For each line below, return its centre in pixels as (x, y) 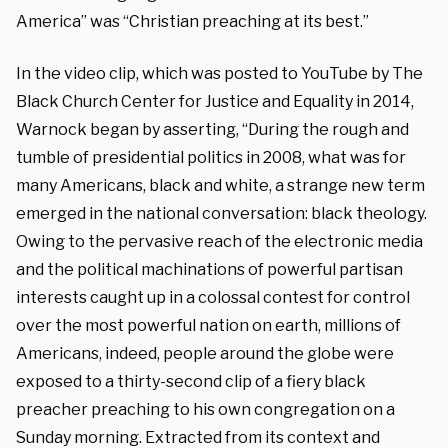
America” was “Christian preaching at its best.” (192, 21)
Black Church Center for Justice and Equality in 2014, (215, 101)
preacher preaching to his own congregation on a (205, 409)
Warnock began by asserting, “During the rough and (212, 129)
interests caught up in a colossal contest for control (213, 297)
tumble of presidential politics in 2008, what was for (211, 157)
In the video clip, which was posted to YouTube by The (219, 73)
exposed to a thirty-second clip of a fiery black (191, 381)
